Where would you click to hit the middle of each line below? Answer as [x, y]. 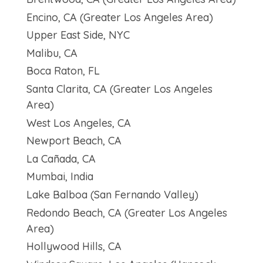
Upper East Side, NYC [78, 35]
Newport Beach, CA [74, 141]
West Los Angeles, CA [78, 123]
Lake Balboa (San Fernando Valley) [112, 195]
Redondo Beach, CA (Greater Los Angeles [127, 213]
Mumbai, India [60, 177]
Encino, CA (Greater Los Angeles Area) [119, 17]
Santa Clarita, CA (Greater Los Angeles [119, 89]
